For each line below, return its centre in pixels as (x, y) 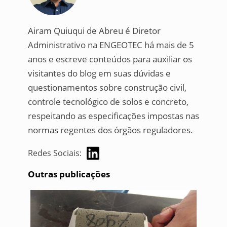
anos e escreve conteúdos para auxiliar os (110, 59)
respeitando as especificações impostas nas (113, 116)
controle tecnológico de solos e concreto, (108, 102)
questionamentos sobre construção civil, (107, 88)
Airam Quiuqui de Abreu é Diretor (94, 31)
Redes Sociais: (54, 153)
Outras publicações (69, 174)
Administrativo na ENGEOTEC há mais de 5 (111, 45)
